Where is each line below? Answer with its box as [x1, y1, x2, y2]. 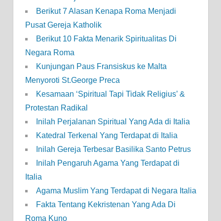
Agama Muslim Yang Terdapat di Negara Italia [36, 186, 196, 195]
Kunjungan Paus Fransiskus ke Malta [36, 62, 167, 71]
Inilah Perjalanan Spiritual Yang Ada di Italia [36, 117, 190, 126]
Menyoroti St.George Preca [25, 76, 120, 85]
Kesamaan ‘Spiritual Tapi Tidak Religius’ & [36, 90, 185, 99]
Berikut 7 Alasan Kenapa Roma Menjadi [36, 7, 176, 16]
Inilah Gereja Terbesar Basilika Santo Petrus [36, 145, 191, 154]
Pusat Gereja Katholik [25, 21, 102, 30]
